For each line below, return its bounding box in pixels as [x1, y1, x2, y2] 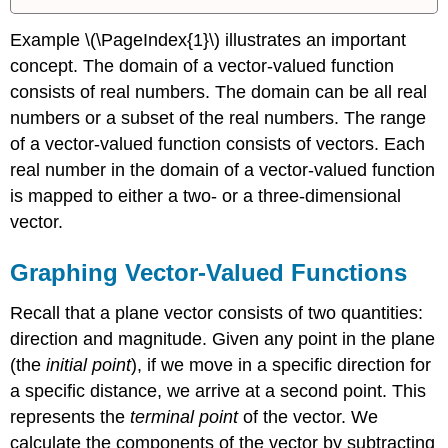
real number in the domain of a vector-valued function [10, 160, 436, 181]
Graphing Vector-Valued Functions [10, 259, 408, 287]
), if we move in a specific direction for [131, 354, 432, 375]
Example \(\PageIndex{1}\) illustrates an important [10, 30, 407, 51]
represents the [10, 406, 131, 427]
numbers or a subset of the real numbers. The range [10, 108, 427, 129]
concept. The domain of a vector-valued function [10, 56, 395, 77]
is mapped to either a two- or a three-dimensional [10, 186, 402, 207]
